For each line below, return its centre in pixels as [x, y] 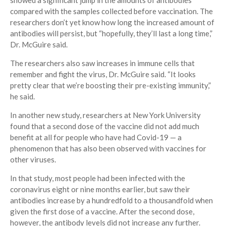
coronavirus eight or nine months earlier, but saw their [100, 189]
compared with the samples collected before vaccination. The [111, 11]
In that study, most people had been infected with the [98, 178]
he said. [22, 97]
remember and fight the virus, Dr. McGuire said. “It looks [103, 74]
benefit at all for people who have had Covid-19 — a [96, 137]
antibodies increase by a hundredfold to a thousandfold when [111, 201]
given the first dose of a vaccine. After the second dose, [102, 212]
